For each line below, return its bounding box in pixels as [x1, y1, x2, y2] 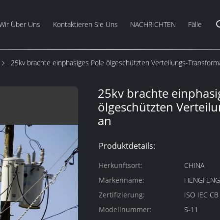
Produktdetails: [99, 140, 155, 151]
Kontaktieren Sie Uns [53, 20, 118, 29]
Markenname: [99, 175, 144, 185]
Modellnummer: [99, 205, 152, 214]
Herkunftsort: [99, 161, 142, 170]
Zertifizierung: [99, 190, 145, 199]
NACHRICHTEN [130, 20, 176, 29]
